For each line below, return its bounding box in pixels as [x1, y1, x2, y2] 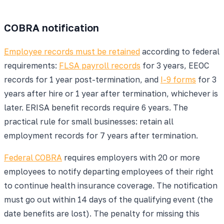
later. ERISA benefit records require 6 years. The [4, 102, 188, 112]
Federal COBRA [4, 152, 62, 162]
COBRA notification [4, 21, 99, 33]
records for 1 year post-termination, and [4, 74, 160, 84]
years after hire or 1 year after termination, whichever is [4, 88, 218, 98]
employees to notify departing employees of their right [4, 166, 213, 176]
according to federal [140, 46, 219, 56]
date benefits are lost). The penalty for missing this [4, 208, 199, 218]
